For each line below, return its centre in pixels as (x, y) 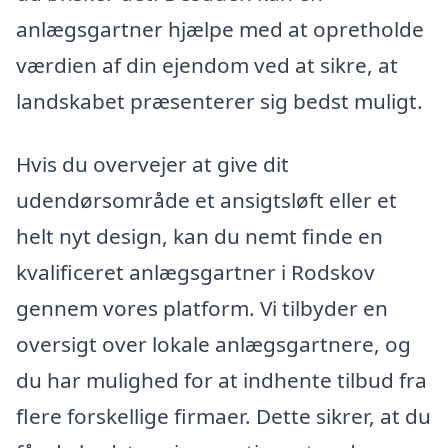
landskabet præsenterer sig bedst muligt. (219, 100)
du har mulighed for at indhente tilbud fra (221, 380)
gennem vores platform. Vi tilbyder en (202, 308)
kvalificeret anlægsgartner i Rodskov (195, 272)
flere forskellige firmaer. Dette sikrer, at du (223, 416)
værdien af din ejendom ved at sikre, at (207, 64)
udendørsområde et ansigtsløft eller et (206, 200)
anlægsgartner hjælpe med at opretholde (220, 28)
